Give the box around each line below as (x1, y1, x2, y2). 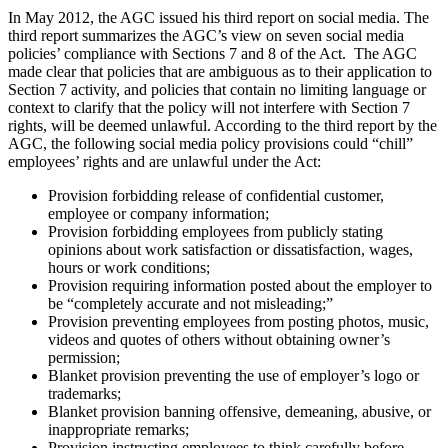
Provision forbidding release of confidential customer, (48, 186, 384, 204)
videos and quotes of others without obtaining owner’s (48, 330, 390, 348)
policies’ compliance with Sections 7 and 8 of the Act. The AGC (8, 44, 417, 62)
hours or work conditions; (48, 258, 210, 276)
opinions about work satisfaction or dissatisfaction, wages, (48, 240, 413, 258)
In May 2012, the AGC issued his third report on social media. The (8, 8, 429, 26)
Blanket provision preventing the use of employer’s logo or (48, 366, 419, 384)
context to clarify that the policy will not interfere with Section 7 (8, 98, 410, 116)
